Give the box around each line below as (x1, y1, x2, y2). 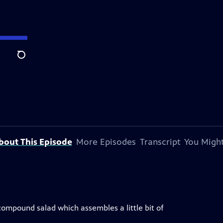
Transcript (139, 136, 180, 147)
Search (17, 55, 41, 65)
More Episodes (76, 136, 136, 147)
